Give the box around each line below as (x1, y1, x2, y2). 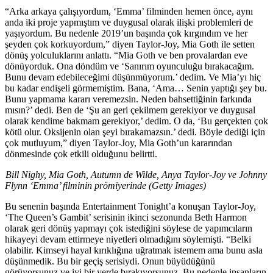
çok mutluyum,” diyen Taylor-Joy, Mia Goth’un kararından (5, 137, 232, 148)
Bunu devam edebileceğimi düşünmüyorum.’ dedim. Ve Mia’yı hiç (5, 71, 261, 82)
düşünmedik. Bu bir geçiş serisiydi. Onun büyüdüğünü (5, 255, 215, 266)
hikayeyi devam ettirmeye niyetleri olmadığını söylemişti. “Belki (5, 233, 251, 244)
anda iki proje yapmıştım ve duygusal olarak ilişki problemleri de (5, 16, 253, 27)
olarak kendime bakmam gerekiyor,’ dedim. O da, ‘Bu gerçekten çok (5, 115, 268, 126)
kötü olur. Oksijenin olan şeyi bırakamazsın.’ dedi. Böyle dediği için (5, 126, 265, 137)
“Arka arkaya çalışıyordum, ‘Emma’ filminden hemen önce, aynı (5, 5, 253, 16)
